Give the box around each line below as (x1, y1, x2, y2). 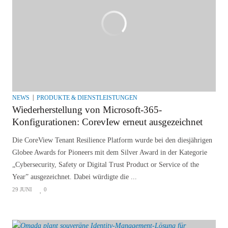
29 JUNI (12, 186, 32, 192)
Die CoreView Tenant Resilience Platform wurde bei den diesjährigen (12, 136, 212, 144)
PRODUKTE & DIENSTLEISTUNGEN (37, 94, 137, 101)
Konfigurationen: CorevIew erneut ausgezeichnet (12, 116, 203, 127)
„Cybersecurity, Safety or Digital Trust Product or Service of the (12, 160, 199, 168)
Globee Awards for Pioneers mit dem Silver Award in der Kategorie (12, 148, 207, 156)
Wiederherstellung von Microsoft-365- (12, 104, 162, 115)
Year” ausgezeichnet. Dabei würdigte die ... (12, 173, 137, 181)
